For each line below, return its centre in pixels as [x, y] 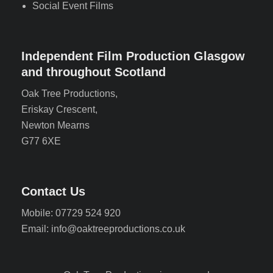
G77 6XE [41, 141]
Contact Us [53, 191]
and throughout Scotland [94, 72]
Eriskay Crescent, [59, 109]
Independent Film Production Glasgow [133, 56]
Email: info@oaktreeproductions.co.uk [103, 229]
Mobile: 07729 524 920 [71, 213]
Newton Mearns [55, 125]
